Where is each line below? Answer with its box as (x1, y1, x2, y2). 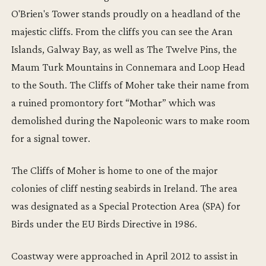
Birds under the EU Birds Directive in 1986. (11, 217, 198, 230)
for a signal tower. (11, 131, 91, 144)
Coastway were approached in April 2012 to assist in (11, 249, 239, 262)
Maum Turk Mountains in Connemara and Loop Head (11, 60, 246, 73)
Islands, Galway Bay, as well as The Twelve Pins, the (11, 42, 237, 55)
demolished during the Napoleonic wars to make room (11, 113, 251, 126)
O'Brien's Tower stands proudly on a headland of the (11, 7, 241, 20)
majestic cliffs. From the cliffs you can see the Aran (11, 24, 233, 37)
